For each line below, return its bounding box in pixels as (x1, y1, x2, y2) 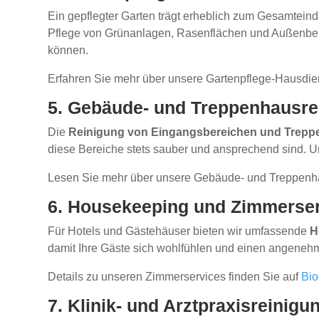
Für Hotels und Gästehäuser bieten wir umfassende (48, 225, 310, 238)
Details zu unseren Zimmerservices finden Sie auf (48, 271, 302, 283)
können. (48, 44, 89, 57)
